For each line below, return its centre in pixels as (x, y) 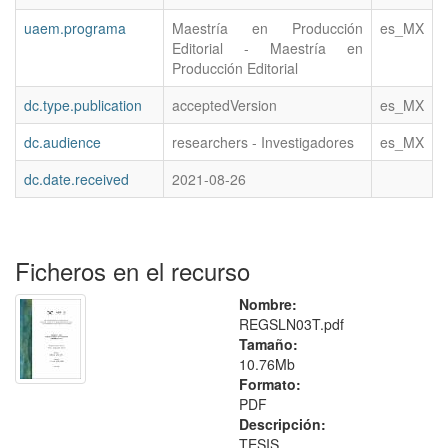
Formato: (270, 384)
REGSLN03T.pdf (291, 324)
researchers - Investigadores (263, 142)
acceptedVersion (224, 105)
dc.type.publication (83, 105)
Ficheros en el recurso (132, 271)
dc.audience (62, 142)
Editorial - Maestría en (267, 48)
